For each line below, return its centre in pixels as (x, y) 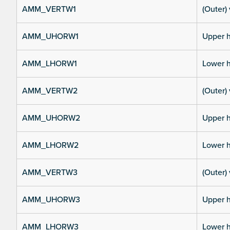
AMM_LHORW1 (50, 64)
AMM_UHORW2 (51, 118)
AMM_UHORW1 (50, 37)
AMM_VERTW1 (49, 9)
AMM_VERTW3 (50, 173)
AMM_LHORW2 (50, 146)
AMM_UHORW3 (51, 200)
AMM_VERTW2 (50, 91)
